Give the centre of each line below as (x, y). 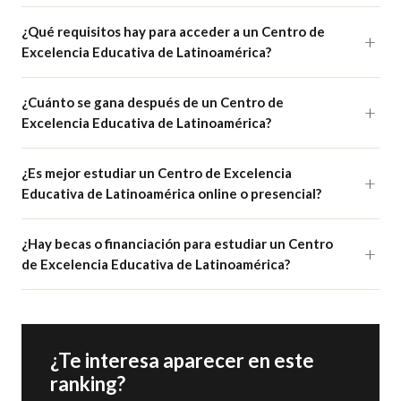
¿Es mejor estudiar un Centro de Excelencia (157, 173)
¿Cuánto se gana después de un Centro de (153, 102)
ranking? (88, 384)
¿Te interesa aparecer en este (182, 360)
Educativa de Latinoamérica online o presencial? (171, 193)
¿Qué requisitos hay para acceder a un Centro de (173, 31)
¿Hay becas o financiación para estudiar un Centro (177, 243)
